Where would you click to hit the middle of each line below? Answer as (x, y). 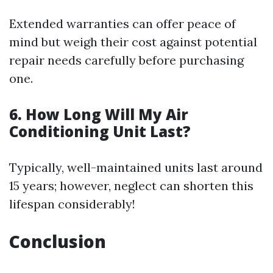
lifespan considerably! (72, 204)
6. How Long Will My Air (99, 114)
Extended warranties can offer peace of (122, 23)
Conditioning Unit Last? (100, 131)
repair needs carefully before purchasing (126, 60)
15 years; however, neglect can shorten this (131, 185)
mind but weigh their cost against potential (133, 41)
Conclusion (58, 241)
